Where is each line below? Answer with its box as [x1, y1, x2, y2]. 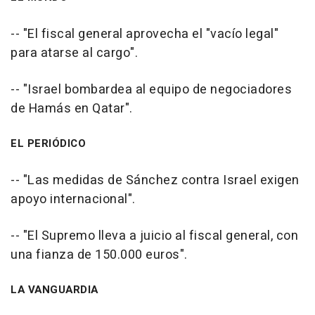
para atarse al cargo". [11, 44, 138, 63]
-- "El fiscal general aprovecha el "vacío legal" [11, 25, 278, 44]
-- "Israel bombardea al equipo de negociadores [11, 80, 292, 99]
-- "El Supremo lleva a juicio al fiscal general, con [11, 226, 298, 245]
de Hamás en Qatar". [11, 99, 133, 118]
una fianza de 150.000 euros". [11, 245, 188, 264]
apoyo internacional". [11, 190, 136, 209]
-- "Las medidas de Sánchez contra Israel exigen [11, 171, 300, 190]
